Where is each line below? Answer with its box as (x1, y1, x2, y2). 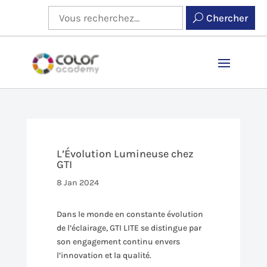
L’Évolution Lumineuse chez (56, 147, 194, 160)
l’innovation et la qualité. (56, 250, 151, 260)
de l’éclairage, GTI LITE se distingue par (56, 222, 201, 233)
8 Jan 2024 (56, 177, 99, 188)
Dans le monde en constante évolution (56, 209, 203, 219)
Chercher (206, 12, 249, 24)
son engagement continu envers (56, 236, 180, 247)
